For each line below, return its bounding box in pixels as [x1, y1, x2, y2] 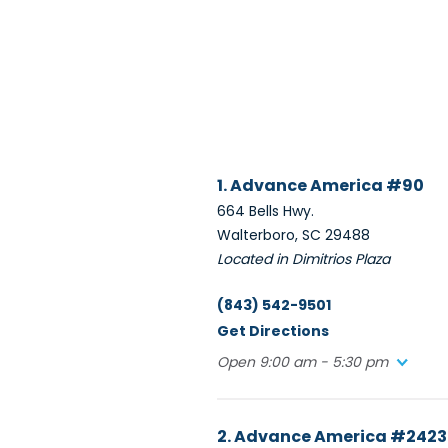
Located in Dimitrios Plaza [217, 249, 390, 269]
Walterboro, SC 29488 [217, 225, 370, 245]
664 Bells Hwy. [217, 201, 314, 221]
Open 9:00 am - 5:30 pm [217, 352, 388, 372]
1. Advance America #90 [217, 174, 424, 197]
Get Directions [217, 321, 329, 341]
